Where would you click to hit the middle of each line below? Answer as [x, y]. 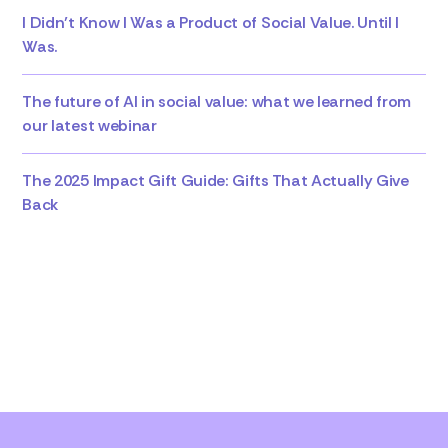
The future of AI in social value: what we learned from [217, 101]
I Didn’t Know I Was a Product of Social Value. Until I [211, 22]
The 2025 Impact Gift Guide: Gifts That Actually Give [215, 180]
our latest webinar [89, 125]
